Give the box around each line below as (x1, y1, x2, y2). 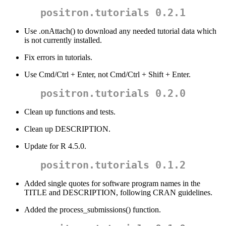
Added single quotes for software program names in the (24, 179, 200, 188)
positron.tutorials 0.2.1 (40, 7, 186, 19)
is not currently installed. (24, 36, 102, 45)
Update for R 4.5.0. (24, 142, 86, 151)
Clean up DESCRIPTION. (24, 125, 110, 134)
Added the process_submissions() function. (24, 205, 161, 214)
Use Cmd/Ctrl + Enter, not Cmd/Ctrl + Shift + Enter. (24, 70, 191, 79)
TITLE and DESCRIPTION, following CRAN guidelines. (24, 188, 212, 197)
